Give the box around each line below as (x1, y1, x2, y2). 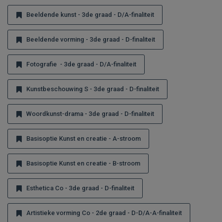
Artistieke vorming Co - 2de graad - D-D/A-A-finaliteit (26, 209, 182, 217)
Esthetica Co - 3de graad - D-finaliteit (26, 184, 134, 192)
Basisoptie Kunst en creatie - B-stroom (26, 160, 140, 167)
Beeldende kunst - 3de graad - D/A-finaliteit (26, 11, 154, 18)
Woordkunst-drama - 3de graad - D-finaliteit (26, 110, 154, 117)
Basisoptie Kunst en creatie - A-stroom (26, 135, 141, 142)
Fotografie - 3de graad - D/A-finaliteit (26, 60, 136, 68)
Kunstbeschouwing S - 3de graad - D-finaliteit (26, 85, 159, 93)
